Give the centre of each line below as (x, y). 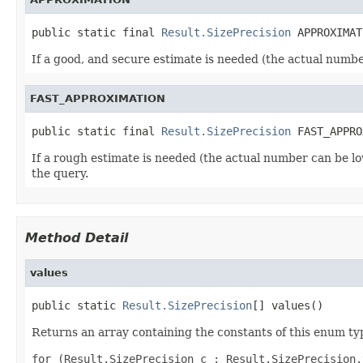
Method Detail (77, 237)
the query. (60, 173)
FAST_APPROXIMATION (98, 98)
